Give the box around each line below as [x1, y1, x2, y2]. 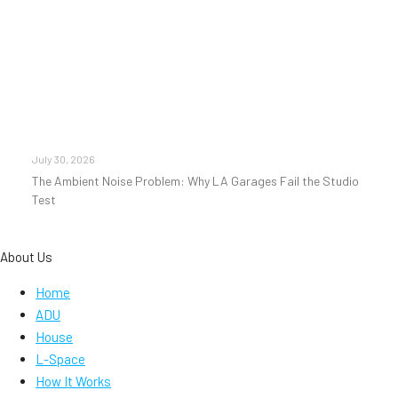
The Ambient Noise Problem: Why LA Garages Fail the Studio [31, 172, 359, 188]
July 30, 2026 [31, 152, 95, 165]
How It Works [36, 372, 111, 389]
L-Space [36, 350, 85, 367]
